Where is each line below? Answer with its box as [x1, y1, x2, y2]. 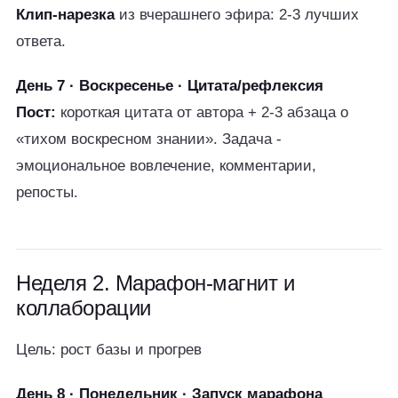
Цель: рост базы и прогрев [16, 341, 202, 358]
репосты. [16, 184, 78, 201]
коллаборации [16, 296, 151, 320]
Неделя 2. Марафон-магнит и [16, 271, 295, 295]
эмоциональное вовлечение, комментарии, [16, 157, 316, 174]
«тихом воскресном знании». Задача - [16, 131, 282, 147]
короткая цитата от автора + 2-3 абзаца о [56, 104, 348, 121]
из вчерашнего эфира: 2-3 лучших [115, 6, 359, 23]
